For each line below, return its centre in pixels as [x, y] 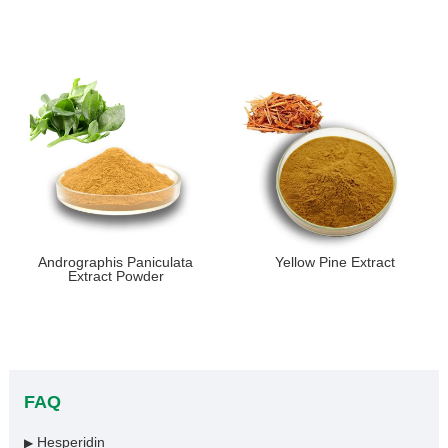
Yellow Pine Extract [334, 262]
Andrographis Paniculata [116, 262]
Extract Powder [115, 276]
